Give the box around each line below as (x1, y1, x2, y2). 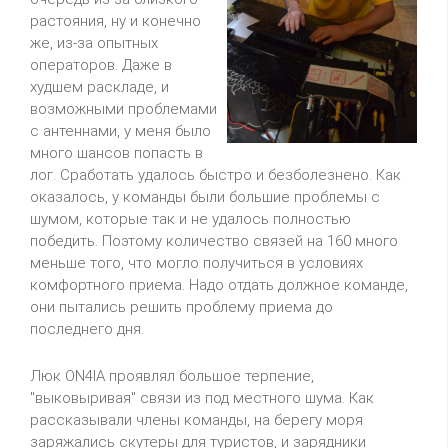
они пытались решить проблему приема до (30, 298, 333, 316)
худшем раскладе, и (30, 78, 169, 96)
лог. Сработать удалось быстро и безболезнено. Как (30, 166, 401, 184)
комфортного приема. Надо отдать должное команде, (30, 276, 408, 294)
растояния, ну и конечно (30, 12, 201, 30)
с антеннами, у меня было (30, 122, 211, 140)
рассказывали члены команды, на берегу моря (30, 411, 363, 429)
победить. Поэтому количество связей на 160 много (30, 232, 398, 250)
